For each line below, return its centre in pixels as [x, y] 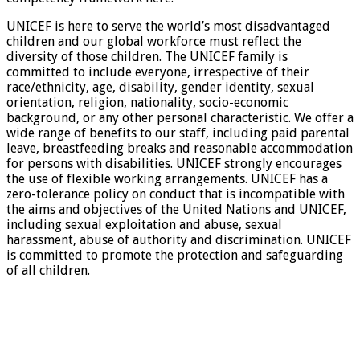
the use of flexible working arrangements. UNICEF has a [167, 178]
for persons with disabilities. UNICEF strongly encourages [174, 163]
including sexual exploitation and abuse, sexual [144, 224]
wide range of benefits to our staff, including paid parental [178, 133]
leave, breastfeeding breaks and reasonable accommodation [180, 148]
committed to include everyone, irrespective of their [158, 72]
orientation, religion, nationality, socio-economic [147, 102]
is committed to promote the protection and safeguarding [175, 255]
